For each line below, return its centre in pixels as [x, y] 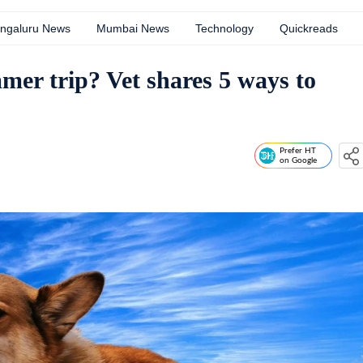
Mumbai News [133, 28]
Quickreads [309, 28]
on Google [298, 160]
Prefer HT [298, 151]
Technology [224, 28]
